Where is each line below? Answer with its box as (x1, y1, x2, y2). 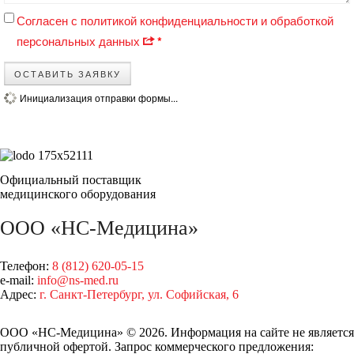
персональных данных (17, 32, 143, 49)
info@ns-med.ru (37, 273, 119, 288)
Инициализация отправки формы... (20, 90, 178, 104)
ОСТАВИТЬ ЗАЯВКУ (14, 66, 121, 80)
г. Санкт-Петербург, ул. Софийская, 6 (40, 288, 239, 302)
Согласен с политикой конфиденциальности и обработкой (17, 11, 333, 28)
